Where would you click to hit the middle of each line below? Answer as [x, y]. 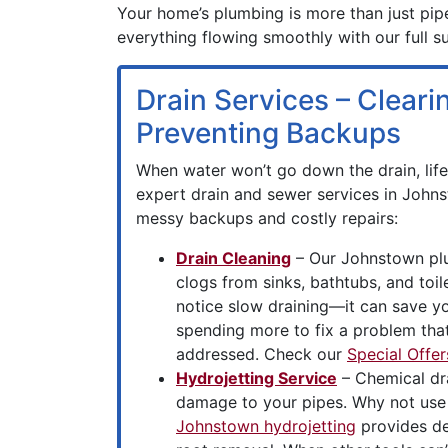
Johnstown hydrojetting [266, 426]
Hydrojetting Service [256, 378]
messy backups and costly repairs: [267, 218]
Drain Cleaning [233, 258]
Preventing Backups [268, 133]
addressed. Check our [261, 354]
